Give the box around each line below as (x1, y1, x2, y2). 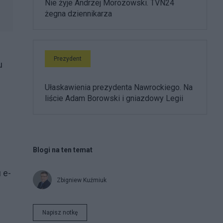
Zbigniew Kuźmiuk (57, 176, 107, 184)
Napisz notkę (42, 209, 78, 216)
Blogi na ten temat (33, 145, 93, 154)
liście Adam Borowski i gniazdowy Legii (45, 93, 183, 103)
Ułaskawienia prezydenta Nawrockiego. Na (45, 82, 193, 92)
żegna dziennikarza (45, 8, 112, 18)
